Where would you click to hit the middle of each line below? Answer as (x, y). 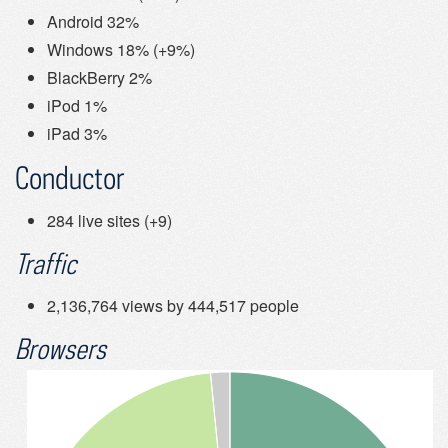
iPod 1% (77, 106)
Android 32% (93, 22)
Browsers (60, 349)
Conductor (70, 178)
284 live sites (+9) (109, 221)
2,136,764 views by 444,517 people (173, 306)
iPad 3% (77, 134)
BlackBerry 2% (99, 78)
